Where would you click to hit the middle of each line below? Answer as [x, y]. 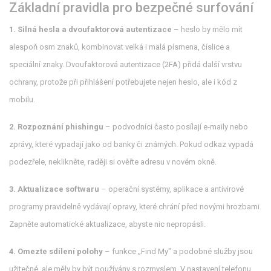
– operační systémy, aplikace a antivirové [171, 189]
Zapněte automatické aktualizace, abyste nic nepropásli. [107, 224]
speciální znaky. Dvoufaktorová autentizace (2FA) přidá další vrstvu [126, 64]
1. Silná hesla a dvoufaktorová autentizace [90, 29]
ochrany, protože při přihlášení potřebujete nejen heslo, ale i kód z [123, 82]
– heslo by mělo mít [207, 29]
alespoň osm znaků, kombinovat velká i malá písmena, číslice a [119, 47]
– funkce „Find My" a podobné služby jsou [178, 251]
